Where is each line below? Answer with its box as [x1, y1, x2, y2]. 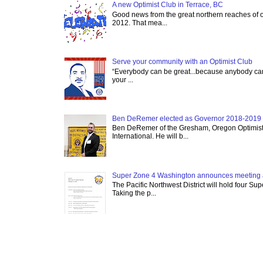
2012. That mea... [112, 18, 167, 27]
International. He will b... [112, 132, 188, 141]
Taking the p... [112, 189, 156, 198]
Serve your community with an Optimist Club [112, 58, 252, 66]
